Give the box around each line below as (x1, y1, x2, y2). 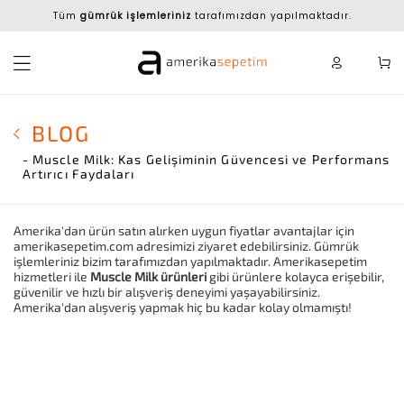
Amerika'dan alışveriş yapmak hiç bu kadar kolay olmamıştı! (14, 298, 352, 315)
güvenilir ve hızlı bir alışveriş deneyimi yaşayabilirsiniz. (14, 283, 320, 299)
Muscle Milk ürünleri (90, 268, 207, 284)
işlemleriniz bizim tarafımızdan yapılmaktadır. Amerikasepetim (14, 252, 367, 269)
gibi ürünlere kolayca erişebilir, (207, 268, 384, 284)
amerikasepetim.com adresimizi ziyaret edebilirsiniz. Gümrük (14, 237, 359, 253)
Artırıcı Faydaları (23, 165, 135, 181)
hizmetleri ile (14, 268, 90, 284)
